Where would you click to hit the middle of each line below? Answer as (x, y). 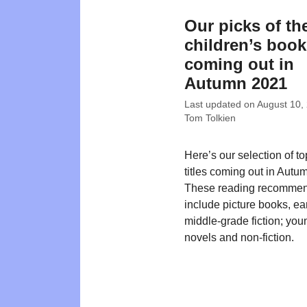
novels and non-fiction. (239, 238)
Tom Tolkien (210, 119)
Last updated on (221, 105)
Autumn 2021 (236, 84)
